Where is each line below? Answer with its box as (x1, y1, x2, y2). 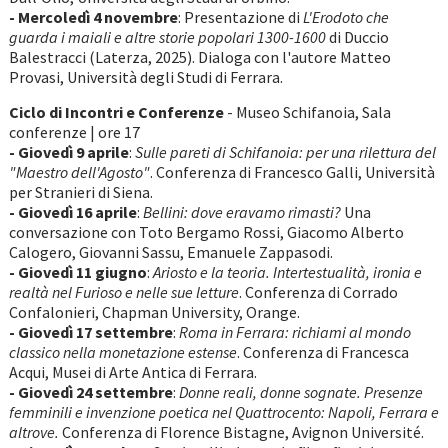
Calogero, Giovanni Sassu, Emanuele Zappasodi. (8, 242, 333, 263)
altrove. (8, 422, 62, 443)
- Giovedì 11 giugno (8, 262, 147, 283)
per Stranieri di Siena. (8, 182, 153, 203)
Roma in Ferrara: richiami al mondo (178, 322, 411, 343)
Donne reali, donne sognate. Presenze (178, 382, 423, 403)
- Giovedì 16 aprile (8, 202, 137, 223)
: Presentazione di (177, 7, 303, 28)
